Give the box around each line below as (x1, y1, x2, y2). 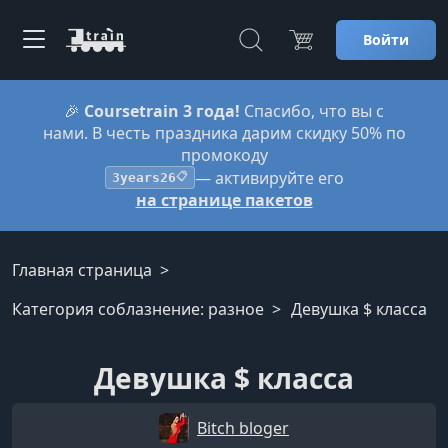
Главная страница (12, 259, 152, 281)
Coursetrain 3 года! (84, 100, 240, 122)
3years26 (111, 170, 176, 185)
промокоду (180, 144, 268, 166)
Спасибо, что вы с (240, 100, 384, 122)
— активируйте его (194, 166, 344, 189)
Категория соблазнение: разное (12, 298, 264, 320)
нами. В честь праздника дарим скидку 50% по (42, 122, 406, 144)
